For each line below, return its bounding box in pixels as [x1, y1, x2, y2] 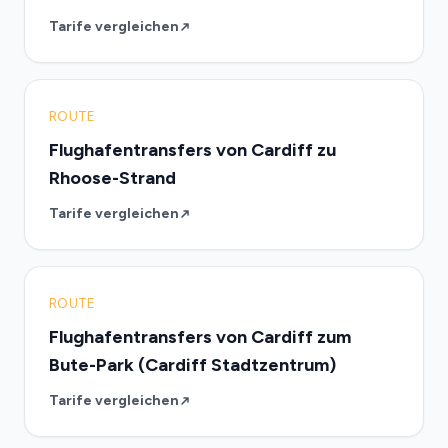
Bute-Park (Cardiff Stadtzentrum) [49, 354, 336, 376]
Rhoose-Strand [49, 167, 176, 189]
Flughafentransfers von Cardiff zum [49, 326, 351, 348]
